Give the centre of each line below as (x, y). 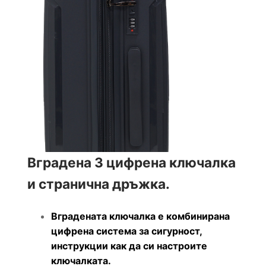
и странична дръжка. (99, 184)
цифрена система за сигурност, (126, 231)
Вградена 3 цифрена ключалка (132, 163)
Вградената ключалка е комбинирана (140, 216)
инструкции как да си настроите (129, 246)
